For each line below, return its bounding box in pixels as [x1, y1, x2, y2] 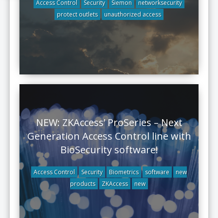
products [70, 180, 95, 188]
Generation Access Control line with [27, 129, 191, 143]
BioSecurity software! [60, 143, 158, 156]
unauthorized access [104, 10, 161, 18]
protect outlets [57, 10, 98, 18]
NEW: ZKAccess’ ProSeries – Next [36, 116, 182, 129]
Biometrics [109, 168, 139, 176]
